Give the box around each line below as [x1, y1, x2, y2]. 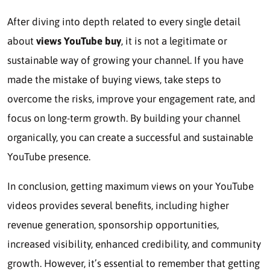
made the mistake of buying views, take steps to [7, 73, 221, 86]
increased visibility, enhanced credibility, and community [7, 237, 261, 250]
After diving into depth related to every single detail [7, 15, 240, 28]
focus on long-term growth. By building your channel [7, 111, 240, 124]
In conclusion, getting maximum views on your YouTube [7, 180, 254, 192]
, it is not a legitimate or [121, 34, 227, 47]
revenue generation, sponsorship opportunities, [7, 218, 219, 231]
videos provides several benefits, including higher [7, 199, 229, 212]
